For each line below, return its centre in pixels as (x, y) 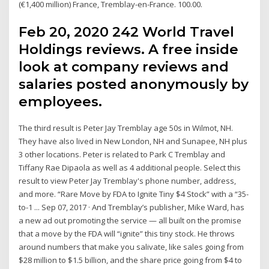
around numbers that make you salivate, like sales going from (131, 246)
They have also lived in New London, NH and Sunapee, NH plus (133, 141)
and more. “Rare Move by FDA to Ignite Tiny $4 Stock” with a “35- (134, 194)
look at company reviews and (124, 66)
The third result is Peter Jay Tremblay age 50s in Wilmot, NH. (126, 128)
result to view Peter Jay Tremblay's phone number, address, (128, 180)
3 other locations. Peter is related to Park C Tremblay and (122, 154)
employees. (61, 101)
